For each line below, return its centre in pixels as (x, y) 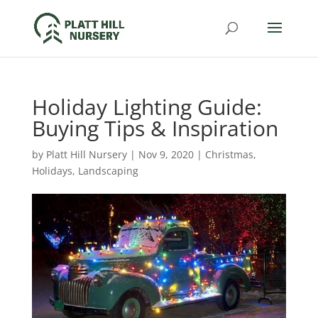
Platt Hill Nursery (86, 154)
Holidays (52, 171)
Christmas (229, 154)
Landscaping (108, 171)
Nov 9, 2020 (166, 154)
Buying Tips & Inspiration (155, 128)
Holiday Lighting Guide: (147, 107)
